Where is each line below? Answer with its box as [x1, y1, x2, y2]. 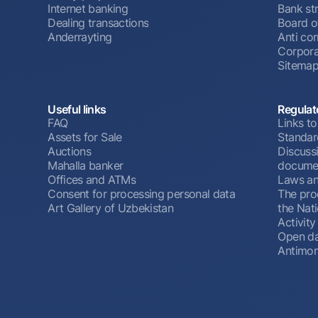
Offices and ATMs [48, 172, 136, 187]
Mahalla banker [48, 158, 124, 172]
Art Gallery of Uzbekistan [48, 200, 174, 215]
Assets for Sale [48, 129, 122, 144]
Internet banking [48, 1, 128, 16]
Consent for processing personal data [48, 186, 236, 201]
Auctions [48, 143, 92, 158]
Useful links [48, 102, 106, 116]
